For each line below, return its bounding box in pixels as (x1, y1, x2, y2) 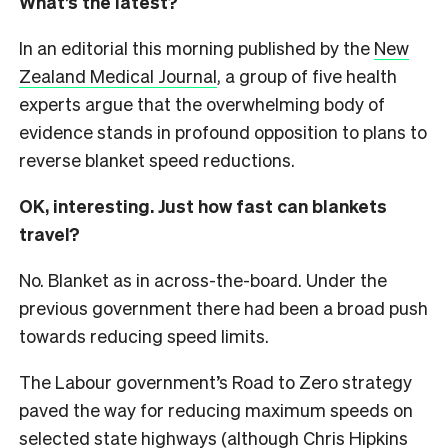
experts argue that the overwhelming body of (19, 91, 385, 115)
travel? (19, 221, 80, 245)
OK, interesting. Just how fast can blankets (19, 193, 387, 217)
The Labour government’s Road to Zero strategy (19, 369, 412, 393)
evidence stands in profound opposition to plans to (19, 119, 427, 143)
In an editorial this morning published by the (19, 35, 374, 59)
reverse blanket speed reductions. (19, 147, 299, 171)
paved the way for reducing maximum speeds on (19, 397, 413, 421)
